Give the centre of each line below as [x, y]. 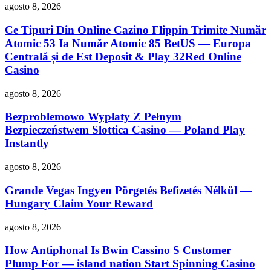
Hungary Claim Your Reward [79, 203]
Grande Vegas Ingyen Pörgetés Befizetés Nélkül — [128, 190]
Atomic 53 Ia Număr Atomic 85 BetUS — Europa [128, 43]
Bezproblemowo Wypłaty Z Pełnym [93, 117]
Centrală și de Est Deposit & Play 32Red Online [123, 57]
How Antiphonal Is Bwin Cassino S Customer [118, 250]
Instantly [27, 143]
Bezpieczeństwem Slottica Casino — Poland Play [125, 130]
